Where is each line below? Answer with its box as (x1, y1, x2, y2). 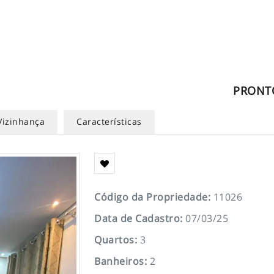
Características (76, 116, 142, 127)
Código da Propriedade (94, 190, 208, 204)
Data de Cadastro (94, 212, 180, 225)
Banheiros (94, 254, 144, 268)
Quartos (94, 233, 135, 246)
